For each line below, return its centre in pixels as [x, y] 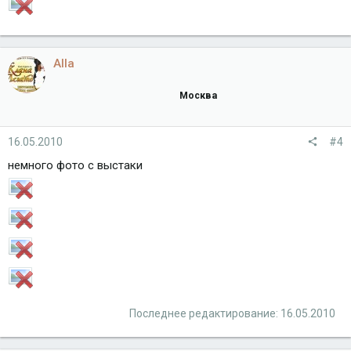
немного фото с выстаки [75, 165]
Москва [198, 95]
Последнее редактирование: [205, 313]
